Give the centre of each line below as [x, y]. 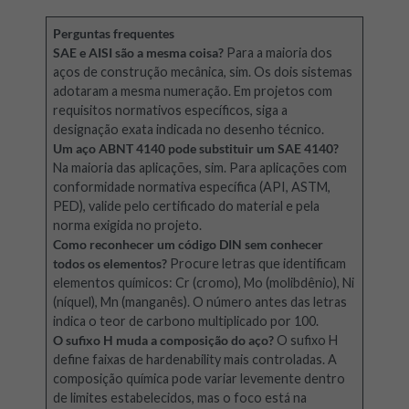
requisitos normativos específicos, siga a [171, 110]
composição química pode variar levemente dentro [199, 379]
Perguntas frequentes [114, 34]
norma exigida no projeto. [128, 225]
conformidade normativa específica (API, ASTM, [192, 187]
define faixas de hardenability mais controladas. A [195, 360]
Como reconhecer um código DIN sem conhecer [189, 245]
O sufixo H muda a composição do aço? [164, 341]
